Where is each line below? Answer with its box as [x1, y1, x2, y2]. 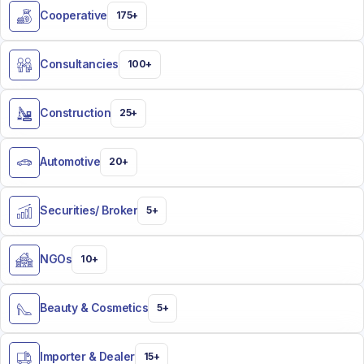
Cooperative [40, 8, 107, 23]
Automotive [40, 154, 100, 169]
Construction [40, 106, 110, 120]
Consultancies [40, 57, 119, 71]
